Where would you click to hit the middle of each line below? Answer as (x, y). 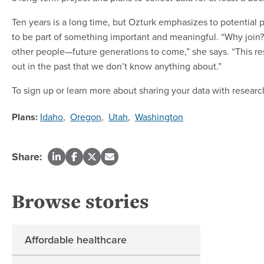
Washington (159, 117)
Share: (27, 157)
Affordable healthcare (76, 240)
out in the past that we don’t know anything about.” (117, 66)
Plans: (25, 117)
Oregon (86, 117)
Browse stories (80, 201)
